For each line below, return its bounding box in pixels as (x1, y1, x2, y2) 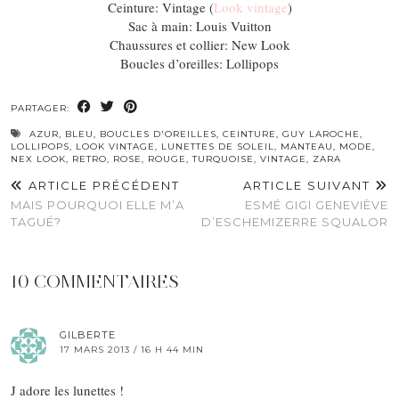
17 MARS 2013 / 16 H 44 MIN (60, 344, 204, 356)
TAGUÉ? (11, 215, 61, 230)
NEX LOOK (11, 153, 66, 166)
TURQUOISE (192, 153, 254, 166)
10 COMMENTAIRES (11, 271, 179, 293)
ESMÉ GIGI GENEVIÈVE (245, 198, 388, 213)
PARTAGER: (11, 102, 73, 115)
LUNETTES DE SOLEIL (161, 141, 274, 153)
